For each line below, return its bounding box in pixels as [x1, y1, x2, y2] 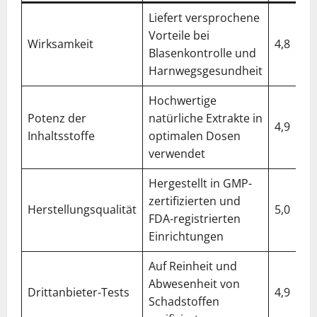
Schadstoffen [149, 293, 219, 309]
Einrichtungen [149, 228, 224, 244]
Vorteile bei [149, 27, 209, 43]
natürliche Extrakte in [149, 110, 263, 126]
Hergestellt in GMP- [149, 175, 252, 191]
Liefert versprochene [149, 9, 260, 25]
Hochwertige [149, 92, 217, 108]
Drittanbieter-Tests [28, 284, 129, 300]
